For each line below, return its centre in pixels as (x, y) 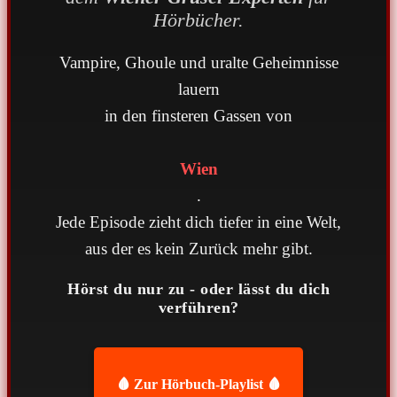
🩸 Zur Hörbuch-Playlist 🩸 (198, 384)
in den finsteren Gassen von (198, 116)
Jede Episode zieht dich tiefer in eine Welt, (198, 222)
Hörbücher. (198, 20)
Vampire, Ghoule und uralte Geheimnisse (198, 63)
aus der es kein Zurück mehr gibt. (198, 249)
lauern (198, 90)
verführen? (198, 308)
